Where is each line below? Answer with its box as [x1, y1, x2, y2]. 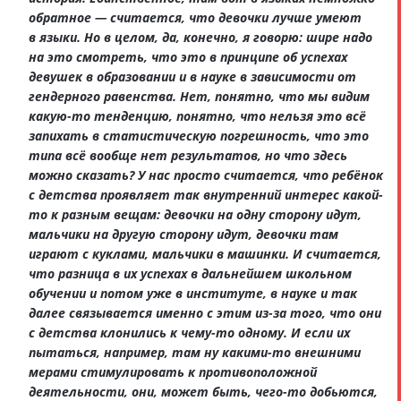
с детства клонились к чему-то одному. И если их [29, 323, 350, 341]
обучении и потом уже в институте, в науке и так [29, 284, 357, 302]
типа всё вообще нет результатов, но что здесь [29, 146, 347, 164]
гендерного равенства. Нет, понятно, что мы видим [29, 87, 370, 105]
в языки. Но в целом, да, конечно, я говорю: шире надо [29, 28, 372, 46]
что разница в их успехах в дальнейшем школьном [29, 264, 352, 282]
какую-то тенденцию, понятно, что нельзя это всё [29, 107, 366, 124]
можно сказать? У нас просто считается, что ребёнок [29, 166, 383, 183]
